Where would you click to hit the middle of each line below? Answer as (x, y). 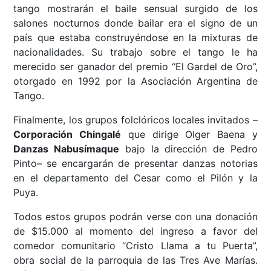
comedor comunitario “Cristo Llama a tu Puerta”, (135, 246)
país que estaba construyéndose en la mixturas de (135, 38)
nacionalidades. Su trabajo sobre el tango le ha (135, 52)
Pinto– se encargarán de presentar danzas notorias (135, 164)
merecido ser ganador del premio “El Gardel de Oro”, (135, 67)
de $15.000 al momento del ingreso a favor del (135, 231)
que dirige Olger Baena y (189, 135)
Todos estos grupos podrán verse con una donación (135, 217)
